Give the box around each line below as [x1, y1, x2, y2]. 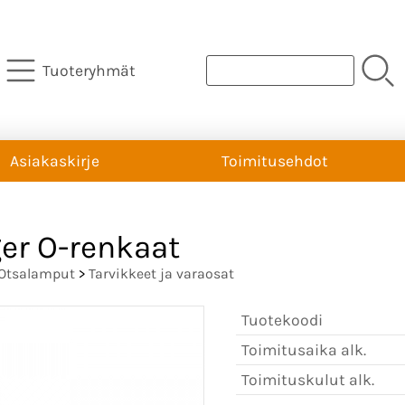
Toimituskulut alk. [241, 370, 374, 389]
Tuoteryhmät [42, 61, 136, 80]
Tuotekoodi [241, 310, 323, 329]
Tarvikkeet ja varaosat [89, 264, 234, 282]
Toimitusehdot [221, 152, 328, 170]
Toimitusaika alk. [241, 340, 366, 359]
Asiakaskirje [10, 152, 99, 170]
